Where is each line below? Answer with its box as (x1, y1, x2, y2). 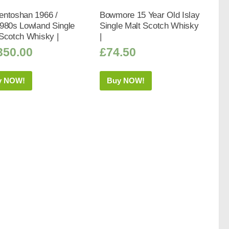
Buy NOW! (107, 76, 145, 85)
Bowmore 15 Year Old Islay (100, 10, 200, 20)
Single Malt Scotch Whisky (100, 21, 199, 31)
